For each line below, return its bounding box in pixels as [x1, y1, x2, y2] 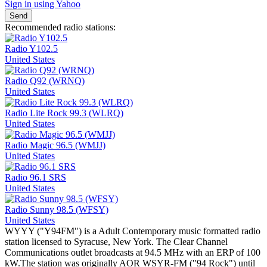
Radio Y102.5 [5, 44, 58, 54]
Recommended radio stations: [5, 22, 116, 33]
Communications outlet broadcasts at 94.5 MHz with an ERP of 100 [5, 247, 260, 258]
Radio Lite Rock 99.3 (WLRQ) [5, 108, 123, 119]
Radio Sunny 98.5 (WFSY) [5, 204, 108, 215]
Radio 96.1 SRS [5, 172, 66, 183]
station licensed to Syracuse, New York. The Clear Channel [5, 237, 228, 247]
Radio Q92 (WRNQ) [5, 76, 85, 86]
